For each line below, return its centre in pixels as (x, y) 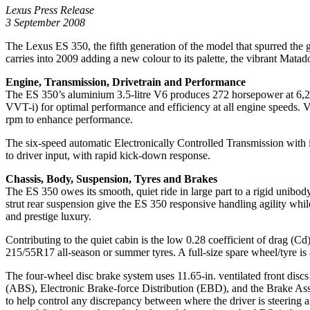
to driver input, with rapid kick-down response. (108, 156)
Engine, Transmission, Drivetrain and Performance (126, 82)
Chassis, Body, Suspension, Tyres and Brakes (111, 179)
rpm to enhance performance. (69, 120)
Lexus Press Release (50, 10)
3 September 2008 (45, 23)
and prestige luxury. (48, 217)
